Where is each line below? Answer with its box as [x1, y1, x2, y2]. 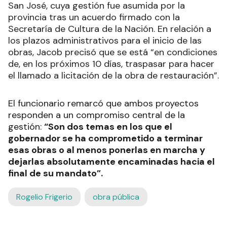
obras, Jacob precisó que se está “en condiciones [8, 46, 217, 59]
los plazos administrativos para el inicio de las [8, 34, 202, 47]
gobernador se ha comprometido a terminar [8, 132, 203, 145]
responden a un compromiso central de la [8, 109, 185, 122]
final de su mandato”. [8, 167, 103, 180]
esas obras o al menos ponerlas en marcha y [8, 144, 205, 157]
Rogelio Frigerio [16, 192, 72, 203]
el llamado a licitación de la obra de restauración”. [8, 69, 219, 82]
